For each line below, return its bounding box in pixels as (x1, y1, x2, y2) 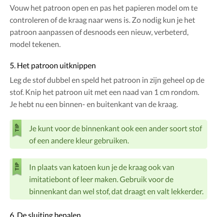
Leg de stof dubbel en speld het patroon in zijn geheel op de (10, 75, 204, 85)
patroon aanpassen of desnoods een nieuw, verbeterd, (10, 27, 188, 37)
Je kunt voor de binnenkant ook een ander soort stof (29, 124, 202, 133)
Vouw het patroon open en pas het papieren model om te (10, 3, 198, 13)
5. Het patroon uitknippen (10, 61, 96, 70)
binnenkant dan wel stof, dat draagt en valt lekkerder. (29, 186, 203, 196)
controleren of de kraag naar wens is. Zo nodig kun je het (10, 15, 195, 25)
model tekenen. (10, 39, 61, 49)
